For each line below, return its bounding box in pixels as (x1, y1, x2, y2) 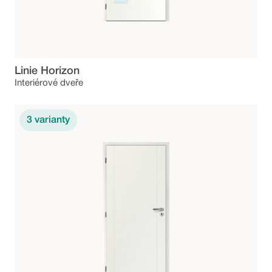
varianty (35, 116, 70, 125)
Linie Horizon (15, 66, 80, 76)
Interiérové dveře (15, 79, 83, 88)
